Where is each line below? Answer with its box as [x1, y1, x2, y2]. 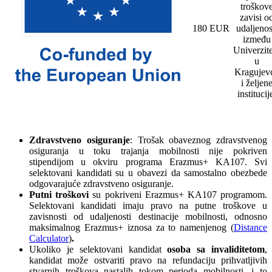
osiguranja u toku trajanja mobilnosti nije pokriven [29, 146, 267, 157]
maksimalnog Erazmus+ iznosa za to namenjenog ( [29, 222, 234, 233]
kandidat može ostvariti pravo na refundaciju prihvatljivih [29, 255, 267, 266]
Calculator [29, 233, 69, 244]
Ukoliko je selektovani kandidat [29, 244, 168, 255]
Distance [234, 222, 267, 233]
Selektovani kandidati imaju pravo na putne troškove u [29, 200, 267, 211]
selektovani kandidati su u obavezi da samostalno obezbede [29, 168, 267, 178]
